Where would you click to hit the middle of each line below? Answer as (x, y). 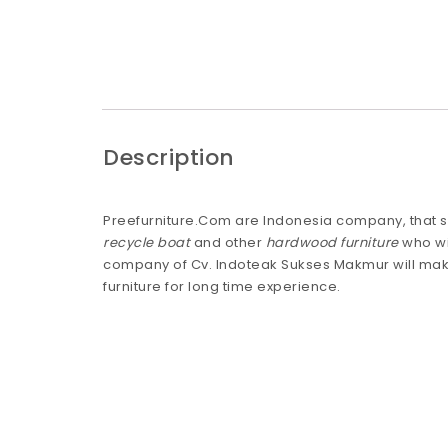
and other (228, 242)
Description (169, 158)
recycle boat (146, 242)
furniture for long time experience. (222, 286)
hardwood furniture (332, 242)
